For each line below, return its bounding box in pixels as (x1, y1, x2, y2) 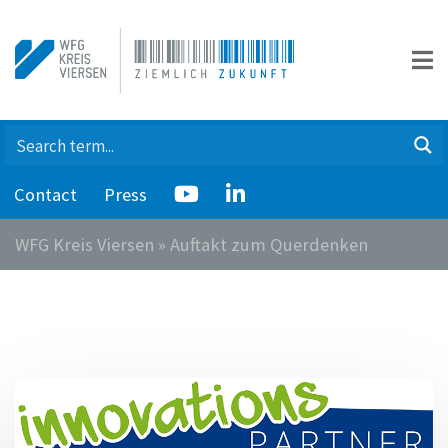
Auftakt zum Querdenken (170, 233, 368, 256)
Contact (13, 183, 77, 206)
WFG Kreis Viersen (15, 233, 154, 256)
